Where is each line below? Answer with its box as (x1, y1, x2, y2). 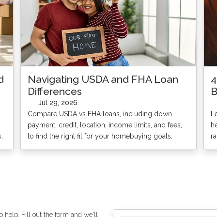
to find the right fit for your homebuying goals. (28, 132, 173, 140)
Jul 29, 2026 (36, 99, 77, 107)
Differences (28, 85, 82, 97)
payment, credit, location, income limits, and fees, (28, 121, 183, 129)
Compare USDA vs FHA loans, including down (28, 109, 172, 118)
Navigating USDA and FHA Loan (28, 73, 179, 85)
